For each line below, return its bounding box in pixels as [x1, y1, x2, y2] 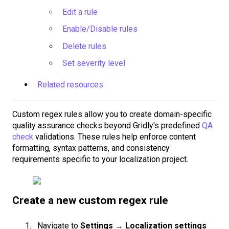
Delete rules [62, 41, 106, 51]
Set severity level [62, 58, 125, 68]
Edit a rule [62, 7, 98, 17]
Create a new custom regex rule [12, 194, 168, 207]
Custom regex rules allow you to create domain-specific [12, 109, 212, 119]
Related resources [37, 79, 103, 89]
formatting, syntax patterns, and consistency [12, 143, 170, 153]
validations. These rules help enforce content [33, 131, 196, 142]
